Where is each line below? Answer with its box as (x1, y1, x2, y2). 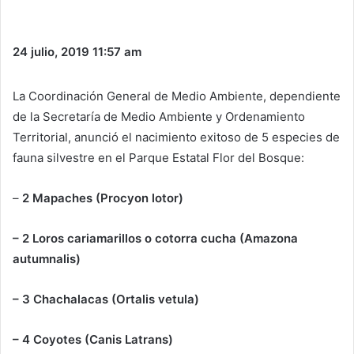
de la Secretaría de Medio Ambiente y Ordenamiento (13, 109, 305, 124)
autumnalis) (13, 251, 81, 266)
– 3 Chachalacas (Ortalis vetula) (13, 292, 199, 307)
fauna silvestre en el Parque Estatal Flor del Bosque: (13, 150, 304, 165)
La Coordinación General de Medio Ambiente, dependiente (13, 88, 341, 104)
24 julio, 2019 (13, 44, 89, 59)
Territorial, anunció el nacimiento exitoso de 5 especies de (13, 130, 340, 145)
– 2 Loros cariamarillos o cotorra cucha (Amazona (13, 231, 298, 246)
